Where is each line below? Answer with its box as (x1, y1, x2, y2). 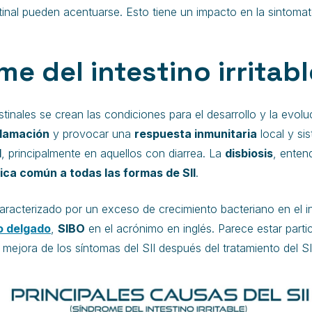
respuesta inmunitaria (134, 127, 257, 141)
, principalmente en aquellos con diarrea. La (1, 146, 225, 160)
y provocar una (49, 127, 134, 141)
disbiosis (225, 146, 273, 160)
